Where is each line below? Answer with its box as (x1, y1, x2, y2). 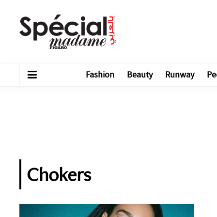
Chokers (27, 162, 91, 187)
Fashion (86, 69, 114, 80)
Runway (165, 69, 194, 80)
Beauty (127, 69, 153, 80)
